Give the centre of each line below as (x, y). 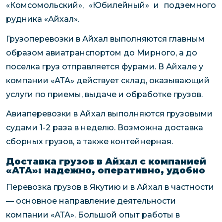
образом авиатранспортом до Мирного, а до (102, 53)
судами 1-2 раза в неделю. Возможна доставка (105, 128)
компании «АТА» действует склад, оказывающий (108, 80)
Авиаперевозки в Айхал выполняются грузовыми (109, 114)
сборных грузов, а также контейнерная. (89, 142)
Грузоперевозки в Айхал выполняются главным (105, 39)
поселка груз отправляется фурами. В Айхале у (105, 66)
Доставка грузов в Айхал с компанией (106, 161)
